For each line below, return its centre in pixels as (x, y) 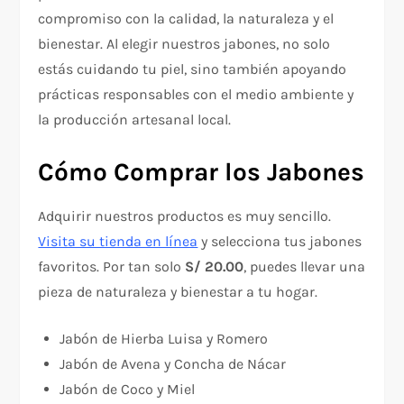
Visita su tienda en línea (118, 242)
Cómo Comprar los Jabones (202, 172)
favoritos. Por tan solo (112, 267)
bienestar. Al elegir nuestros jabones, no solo (184, 44)
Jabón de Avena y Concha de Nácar (173, 364)
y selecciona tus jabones (280, 242)
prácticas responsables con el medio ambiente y (196, 95)
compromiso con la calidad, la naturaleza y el (186, 19)
